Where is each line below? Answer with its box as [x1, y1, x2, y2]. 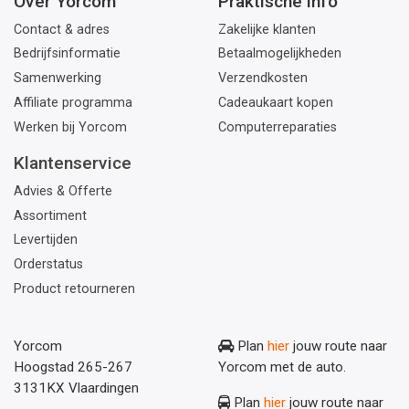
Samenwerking [14, 70, 101, 87]
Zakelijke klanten [218, 21, 316, 37]
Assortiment [14, 207, 87, 224]
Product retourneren [14, 280, 135, 297]
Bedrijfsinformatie [14, 46, 121, 62]
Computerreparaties [218, 119, 337, 135]
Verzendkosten [218, 70, 308, 87]
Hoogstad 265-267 [14, 358, 132, 375]
